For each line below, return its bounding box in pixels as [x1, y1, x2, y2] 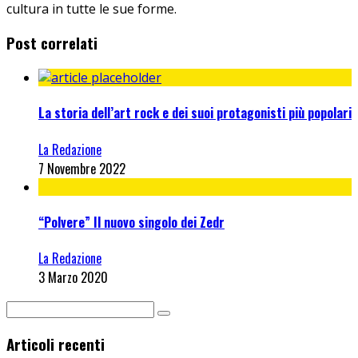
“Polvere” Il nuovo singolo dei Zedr [38, 212, 225, 232]
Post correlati [6, 32, 97, 54]
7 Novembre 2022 [38, 158, 125, 178]
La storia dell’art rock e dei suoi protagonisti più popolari [38, 103, 352, 123]
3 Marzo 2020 [38, 268, 108, 288]
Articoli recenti [6, 332, 105, 355]
